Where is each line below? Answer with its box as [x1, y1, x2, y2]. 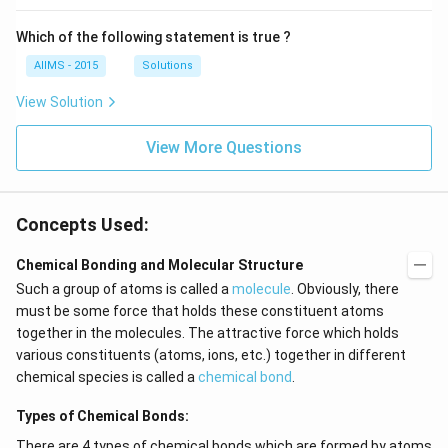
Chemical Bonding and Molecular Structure [16, 257, 303, 273]
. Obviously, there [291, 281, 399, 297]
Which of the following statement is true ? [16, 29, 291, 45]
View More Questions [146, 138, 302, 157]
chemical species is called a [16, 369, 198, 385]
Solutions [142, 59, 193, 72]
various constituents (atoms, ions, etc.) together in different [16, 347, 406, 363]
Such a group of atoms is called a [16, 281, 232, 297]
